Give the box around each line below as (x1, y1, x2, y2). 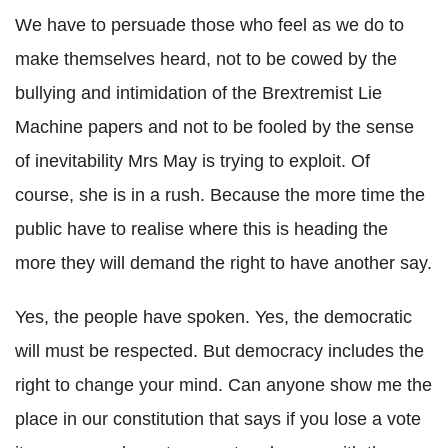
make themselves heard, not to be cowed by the (15, 49, 397, 69)
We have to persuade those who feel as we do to (15, 15, 404, 35)
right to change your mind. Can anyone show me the (15, 375, 432, 395)
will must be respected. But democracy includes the (15, 341, 424, 361)
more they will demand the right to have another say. (15, 253, 432, 273)
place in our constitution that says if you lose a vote (15, 409, 421, 429)
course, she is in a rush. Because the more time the (15, 185, 425, 205)
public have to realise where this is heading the (15, 219, 388, 239)
